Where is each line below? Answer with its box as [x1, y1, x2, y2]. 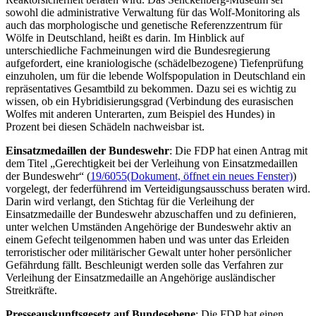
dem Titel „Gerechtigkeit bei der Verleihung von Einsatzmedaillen [6, 157, 298, 169]
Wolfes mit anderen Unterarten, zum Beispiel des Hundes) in [6, 107, 275, 120]
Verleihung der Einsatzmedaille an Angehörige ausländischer [6, 271, 275, 284]
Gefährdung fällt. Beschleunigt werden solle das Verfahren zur [6, 258, 283, 271]
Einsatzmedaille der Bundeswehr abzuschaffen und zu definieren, [6, 207, 296, 220]
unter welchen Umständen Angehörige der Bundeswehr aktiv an [6, 220, 291, 233]
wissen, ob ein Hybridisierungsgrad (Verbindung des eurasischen [6, 95, 293, 107]
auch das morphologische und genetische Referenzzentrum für [6, 18, 282, 31]
